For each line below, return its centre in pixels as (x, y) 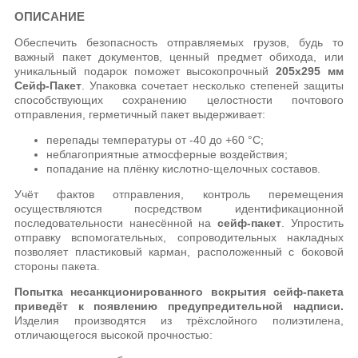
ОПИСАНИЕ (50, 16)
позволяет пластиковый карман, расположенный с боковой (179, 251)
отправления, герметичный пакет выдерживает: (140, 114)
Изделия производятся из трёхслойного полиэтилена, (179, 320)
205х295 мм (310, 71)
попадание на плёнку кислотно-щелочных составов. (184, 168)
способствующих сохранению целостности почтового (179, 99)
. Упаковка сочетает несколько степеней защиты (213, 85)
